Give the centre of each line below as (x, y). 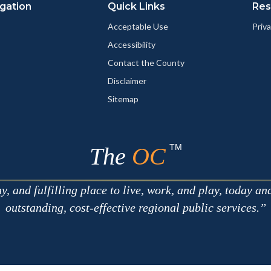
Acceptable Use (138, 27)
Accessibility (132, 45)
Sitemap (123, 99)
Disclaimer (127, 81)
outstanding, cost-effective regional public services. (132, 208)
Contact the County (146, 63)
